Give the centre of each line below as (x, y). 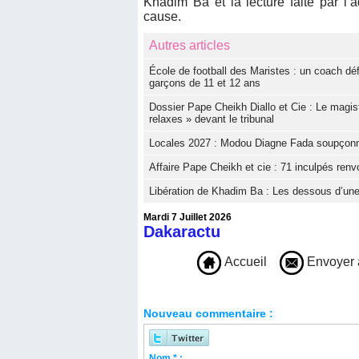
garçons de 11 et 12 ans (205, 83)
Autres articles (190, 45)
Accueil (244, 261)
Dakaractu (182, 231)
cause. (162, 16)
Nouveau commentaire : (208, 313)
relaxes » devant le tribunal (212, 119)
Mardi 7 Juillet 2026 (188, 217)
